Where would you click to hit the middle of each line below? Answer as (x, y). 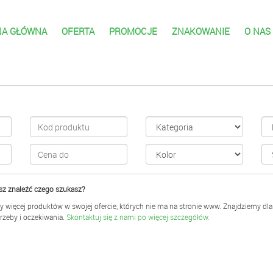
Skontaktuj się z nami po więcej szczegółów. (138, 217)
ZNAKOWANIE (200, 31)
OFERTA (78, 31)
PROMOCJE (133, 31)
